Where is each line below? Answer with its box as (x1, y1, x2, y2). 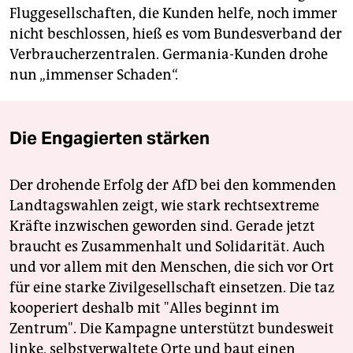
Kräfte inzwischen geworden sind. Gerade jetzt (9, 217, 315, 236)
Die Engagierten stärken (9, 127, 210, 150)
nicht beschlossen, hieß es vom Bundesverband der (9, 25, 342, 43)
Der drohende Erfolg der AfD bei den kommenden (9, 176, 336, 195)
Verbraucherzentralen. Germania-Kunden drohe (9, 46, 328, 64)
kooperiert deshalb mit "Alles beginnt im (9, 299, 279, 318)
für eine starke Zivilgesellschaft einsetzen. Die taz (9, 279, 335, 297)
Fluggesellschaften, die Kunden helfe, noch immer (9, 5, 337, 23)
